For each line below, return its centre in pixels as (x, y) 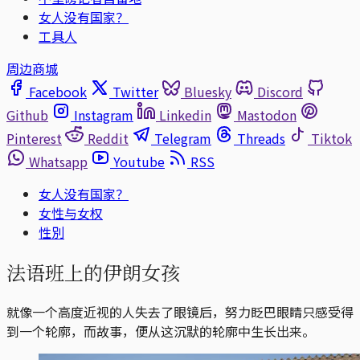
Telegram (183, 138)
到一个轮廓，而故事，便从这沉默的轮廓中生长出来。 (161, 331)
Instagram (104, 115)
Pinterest (34, 138)
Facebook (58, 92)
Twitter (135, 92)
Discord (280, 92)
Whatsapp (58, 162)
